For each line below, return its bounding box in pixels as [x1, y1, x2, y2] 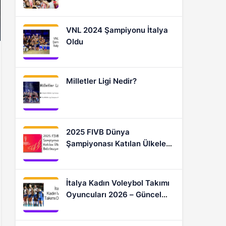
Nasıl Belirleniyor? [66, 150, 132, 160]
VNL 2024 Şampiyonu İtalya [66, 25, 168, 35]
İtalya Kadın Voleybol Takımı [66, 178, 169, 188]
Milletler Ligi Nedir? [66, 76, 137, 86]
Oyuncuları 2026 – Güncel [66, 190, 161, 199]
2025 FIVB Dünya [66, 127, 130, 137]
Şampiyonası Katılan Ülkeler [66, 139, 169, 148]
